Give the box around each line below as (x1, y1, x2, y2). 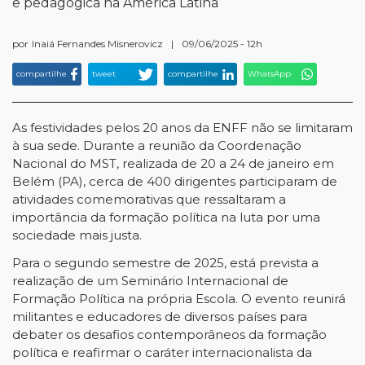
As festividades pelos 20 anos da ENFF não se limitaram (12, 120, 353, 135)
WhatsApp (248, 68, 291, 79)
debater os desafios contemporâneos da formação (12, 327, 327, 342)
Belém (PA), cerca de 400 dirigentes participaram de (12, 174, 337, 189)
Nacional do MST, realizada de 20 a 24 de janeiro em (12, 156, 334, 171)
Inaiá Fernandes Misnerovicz (32, 37, 163, 50)
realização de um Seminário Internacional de (12, 273, 288, 288)
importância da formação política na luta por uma (12, 209, 320, 225)
